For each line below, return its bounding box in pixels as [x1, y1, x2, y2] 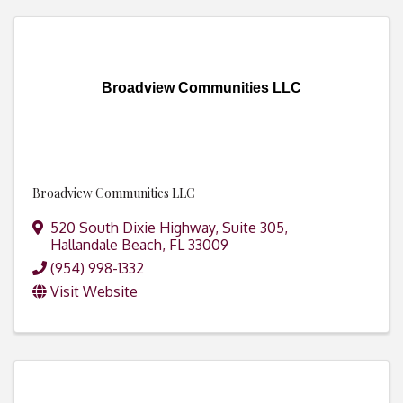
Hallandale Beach [50, 236, 162, 255]
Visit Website [50, 282, 138, 301]
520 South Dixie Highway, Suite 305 [50, 219, 284, 237]
